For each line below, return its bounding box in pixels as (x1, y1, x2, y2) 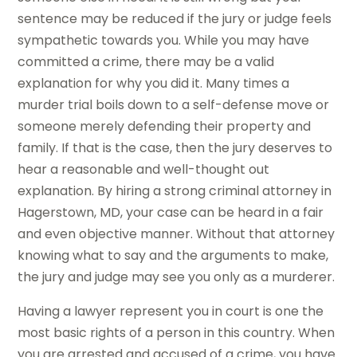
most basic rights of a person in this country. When (18, 324, 335, 343)
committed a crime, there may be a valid (18, 53, 275, 72)
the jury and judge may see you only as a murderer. (18, 268, 335, 287)
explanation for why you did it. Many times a (18, 74, 290, 93)
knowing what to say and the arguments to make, (18, 246, 329, 265)
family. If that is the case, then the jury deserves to (18, 139, 333, 158)
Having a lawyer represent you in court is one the (18, 302, 324, 321)
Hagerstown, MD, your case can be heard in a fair (18, 203, 324, 222)
